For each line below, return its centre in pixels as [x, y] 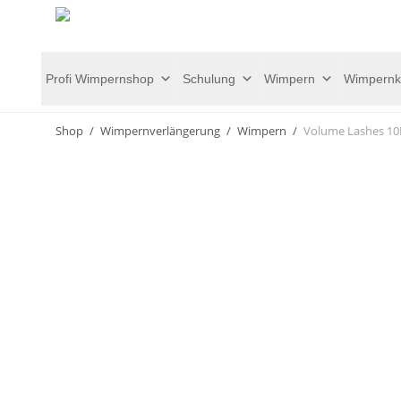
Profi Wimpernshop [100, 78]
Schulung [209, 78]
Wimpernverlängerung [160, 131]
